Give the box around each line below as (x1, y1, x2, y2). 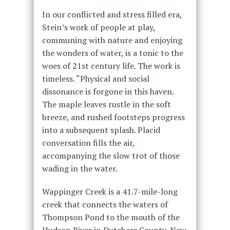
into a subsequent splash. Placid (42, 124, 160, 136)
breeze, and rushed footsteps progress (42, 111, 185, 123)
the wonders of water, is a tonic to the (42, 47, 183, 59)
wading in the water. (42, 162, 118, 174)
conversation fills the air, (42, 137, 135, 148)
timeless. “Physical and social (42, 72, 149, 84)
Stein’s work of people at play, (42, 21, 155, 33)
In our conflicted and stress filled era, (42, 8, 182, 20)
